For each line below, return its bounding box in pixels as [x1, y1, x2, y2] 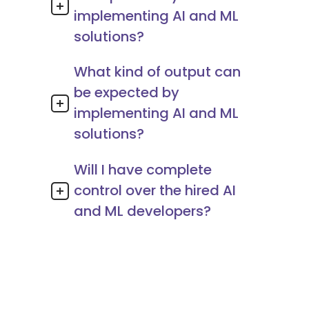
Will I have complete [74, 160, 212, 179]
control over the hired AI [74, 181, 236, 200]
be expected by [74, 83, 179, 103]
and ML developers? [74, 201, 211, 221]
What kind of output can [74, 62, 241, 82]
